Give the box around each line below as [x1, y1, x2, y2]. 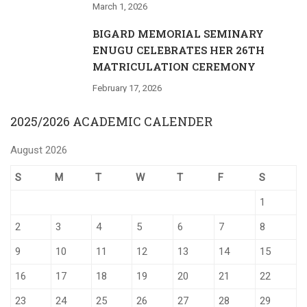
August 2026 [10, 144, 67, 156]
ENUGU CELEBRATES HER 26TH [93, 43, 265, 57]
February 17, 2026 [93, 83, 162, 93]
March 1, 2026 [93, 1, 147, 12]
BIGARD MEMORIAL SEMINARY [93, 27, 264, 40]
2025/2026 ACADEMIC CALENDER [10, 113, 212, 130]
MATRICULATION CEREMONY [93, 60, 256, 73]
